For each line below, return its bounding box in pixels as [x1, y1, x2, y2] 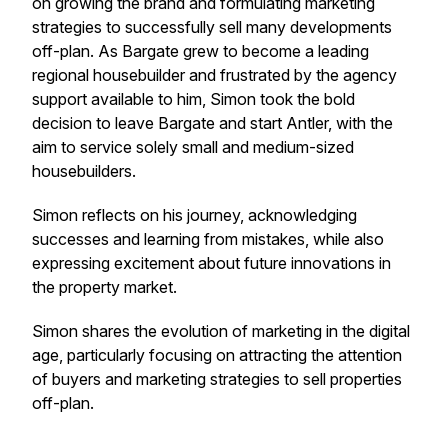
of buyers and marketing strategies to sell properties [32, 369, 402, 389]
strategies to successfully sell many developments [32, 17, 392, 37]
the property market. [32, 277, 177, 297]
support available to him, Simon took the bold [32, 89, 355, 109]
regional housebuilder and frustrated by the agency [32, 65, 397, 85]
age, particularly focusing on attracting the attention [32, 345, 402, 365]
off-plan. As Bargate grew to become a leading [32, 41, 369, 61]
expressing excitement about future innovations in [32, 253, 391, 273]
